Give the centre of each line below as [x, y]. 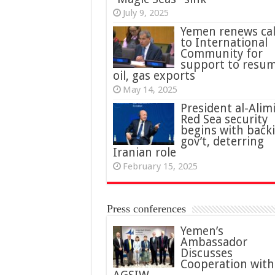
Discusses [206, 253]
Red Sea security [224, 119]
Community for [221, 53]
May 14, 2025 [150, 89]
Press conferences [146, 208]
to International [224, 42]
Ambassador [214, 242]
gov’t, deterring [222, 141]
